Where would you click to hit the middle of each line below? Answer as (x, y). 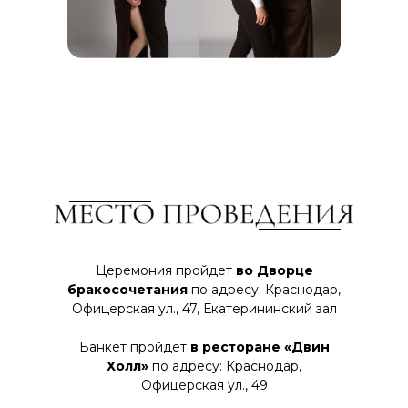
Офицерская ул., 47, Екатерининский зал (204, 309)
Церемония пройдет (165, 270)
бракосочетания (127, 290)
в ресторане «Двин (260, 347)
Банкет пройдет (134, 347)
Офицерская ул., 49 (204, 385)
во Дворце (274, 270)
